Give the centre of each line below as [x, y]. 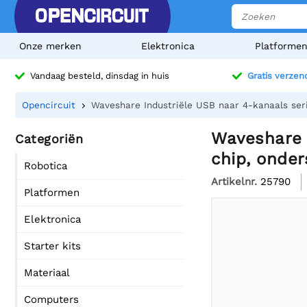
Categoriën [49, 139]
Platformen [52, 193]
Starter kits [52, 246]
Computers [51, 299]
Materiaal [47, 273]
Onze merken [50, 46]
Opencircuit [49, 105]
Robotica [46, 166]
